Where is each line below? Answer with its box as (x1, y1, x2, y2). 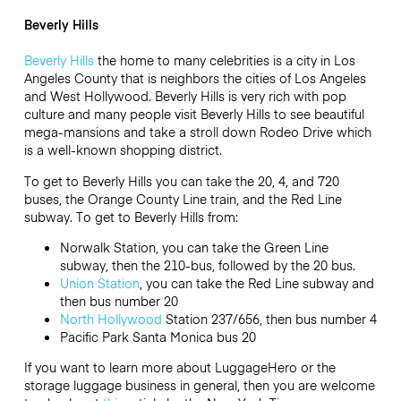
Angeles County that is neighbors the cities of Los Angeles (23, 69, 366, 88)
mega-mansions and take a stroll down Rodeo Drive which (23, 123, 371, 141)
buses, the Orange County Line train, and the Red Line (23, 189, 342, 208)
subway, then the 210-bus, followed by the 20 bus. (59, 255, 355, 274)
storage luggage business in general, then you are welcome (23, 376, 375, 395)
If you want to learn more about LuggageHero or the (23, 358, 336, 377)
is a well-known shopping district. (23, 141, 222, 159)
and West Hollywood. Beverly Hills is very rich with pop (23, 87, 346, 106)
